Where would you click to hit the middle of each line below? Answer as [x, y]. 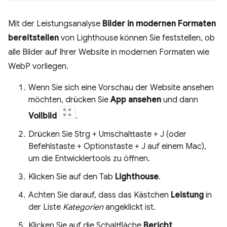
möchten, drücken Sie [69, 100]
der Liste [46, 207]
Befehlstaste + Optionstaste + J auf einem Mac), [117, 146]
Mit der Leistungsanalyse [55, 24]
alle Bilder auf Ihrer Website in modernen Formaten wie [109, 52]
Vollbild [43, 116]
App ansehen [136, 100]
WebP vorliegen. [38, 66]
